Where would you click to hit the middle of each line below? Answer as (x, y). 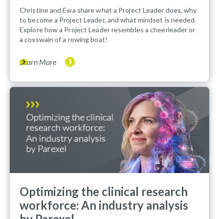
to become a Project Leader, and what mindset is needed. (108, 20)
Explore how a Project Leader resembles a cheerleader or (108, 30)
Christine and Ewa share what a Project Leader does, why (108, 10)
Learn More (38, 62)
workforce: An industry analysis (104, 205)
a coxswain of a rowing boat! (64, 40)
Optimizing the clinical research (104, 192)
